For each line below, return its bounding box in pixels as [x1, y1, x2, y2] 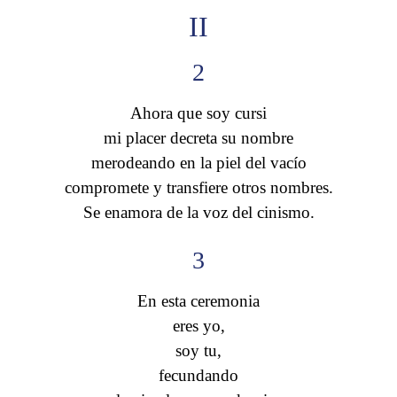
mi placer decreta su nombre [104, 128, 293, 148]
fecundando [159, 366, 238, 385]
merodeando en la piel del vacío [90, 153, 307, 173]
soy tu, [175, 341, 222, 361]
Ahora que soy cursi [130, 104, 267, 123]
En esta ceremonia [137, 292, 260, 311]
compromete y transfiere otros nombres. [64, 178, 333, 198]
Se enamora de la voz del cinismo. [82, 203, 315, 222]
